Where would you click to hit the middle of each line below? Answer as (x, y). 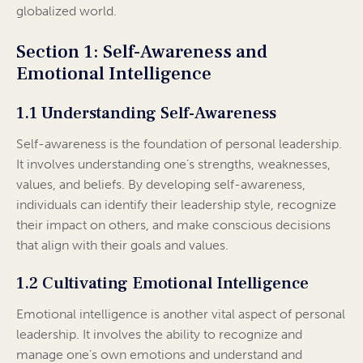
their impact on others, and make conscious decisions (173, 225)
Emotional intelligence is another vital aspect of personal (181, 314)
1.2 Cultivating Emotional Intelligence (162, 284)
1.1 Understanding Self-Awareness (146, 113)
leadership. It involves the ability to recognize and (159, 335)
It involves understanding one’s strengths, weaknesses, (173, 164)
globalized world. (66, 11)
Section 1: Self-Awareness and (142, 52)
